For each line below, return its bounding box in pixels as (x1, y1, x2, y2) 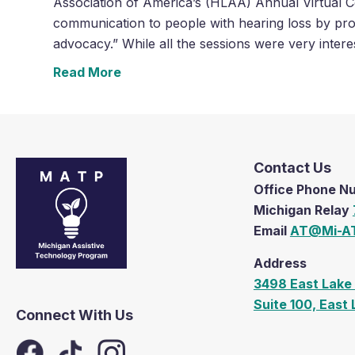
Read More (53, 63, 122, 80)
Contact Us (253, 158, 331, 176)
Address (253, 254, 307, 271)
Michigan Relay (253, 201, 353, 218)
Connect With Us (16, 306, 133, 323)
